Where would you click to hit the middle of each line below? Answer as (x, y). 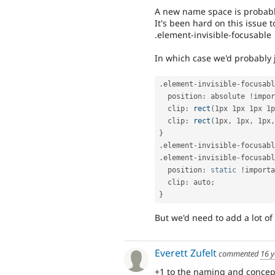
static (223, 170)
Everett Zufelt (186, 253)
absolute (228, 97)
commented (238, 253)
